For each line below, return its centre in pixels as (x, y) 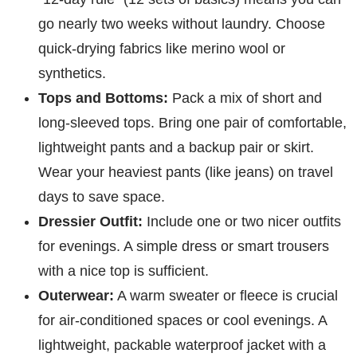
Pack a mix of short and (245, 98)
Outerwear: (76, 296)
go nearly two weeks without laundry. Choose (182, 24)
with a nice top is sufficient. (124, 271)
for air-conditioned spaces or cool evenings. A (182, 321)
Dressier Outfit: (90, 222)
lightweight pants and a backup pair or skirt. (176, 148)
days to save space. (102, 197)
